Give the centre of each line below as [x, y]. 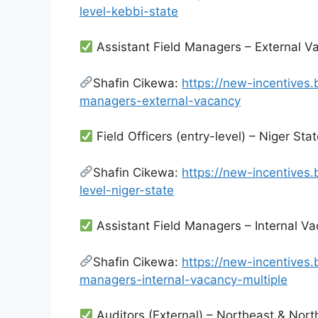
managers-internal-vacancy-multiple [183, 279]
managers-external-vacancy [160, 100]
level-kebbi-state [129, 11]
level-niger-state [127, 190]
